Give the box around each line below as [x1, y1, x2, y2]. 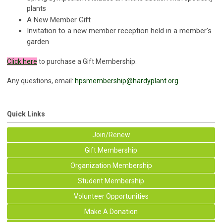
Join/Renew [92, 130, 130, 139]
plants [27, 4, 46, 13]
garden [27, 37, 49, 46]
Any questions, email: [7, 76, 75, 85]
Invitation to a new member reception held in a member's [27, 26, 212, 35]
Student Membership [78, 176, 144, 185]
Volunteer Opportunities [73, 192, 149, 200]
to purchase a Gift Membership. [37, 57, 140, 65]
